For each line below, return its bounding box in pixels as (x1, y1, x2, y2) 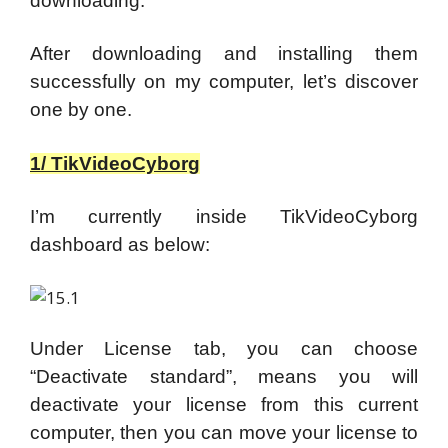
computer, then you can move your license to (30, 422, 418, 444)
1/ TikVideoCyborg (30, 152, 200, 174)
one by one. (30, 99, 132, 121)
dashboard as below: (30, 234, 210, 256)
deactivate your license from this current (30, 394, 418, 416)
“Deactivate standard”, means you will (30, 366, 418, 388)
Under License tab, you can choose (30, 338, 418, 360)
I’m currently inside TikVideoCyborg (30, 206, 418, 228)
